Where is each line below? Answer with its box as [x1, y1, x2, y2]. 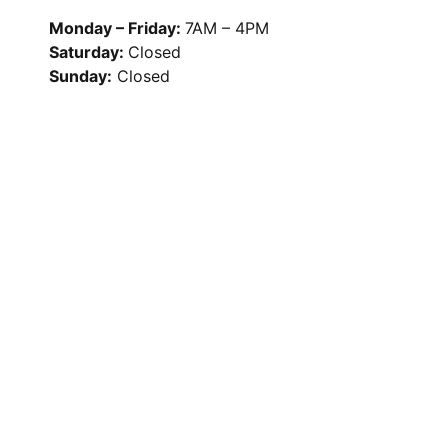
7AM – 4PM [185, 17, 269, 38]
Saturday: [49, 41, 128, 62]
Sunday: [49, 65, 112, 86]
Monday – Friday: [49, 17, 185, 38]
